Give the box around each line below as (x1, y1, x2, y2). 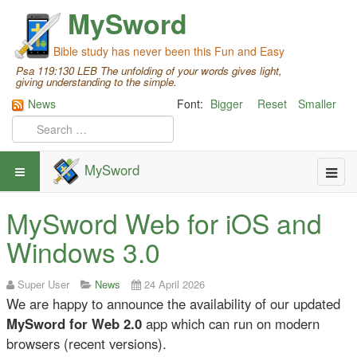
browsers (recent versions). (6, 334, 167, 354)
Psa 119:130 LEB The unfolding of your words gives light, (16, 63, 282, 78)
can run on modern (209, 314, 320, 334)
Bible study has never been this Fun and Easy (53, 43, 284, 59)
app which (142, 314, 205, 334)
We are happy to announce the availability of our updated (6, 294, 340, 314)
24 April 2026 (144, 277, 205, 292)
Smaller (298, 96, 336, 112)
